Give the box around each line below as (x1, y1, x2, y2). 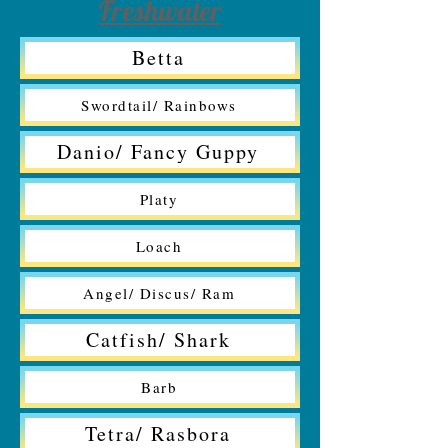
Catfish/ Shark (85, 326, 231, 354)
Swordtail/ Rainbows (81, 94, 237, 115)
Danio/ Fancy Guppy (57, 138, 259, 166)
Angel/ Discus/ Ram (83, 282, 235, 303)
